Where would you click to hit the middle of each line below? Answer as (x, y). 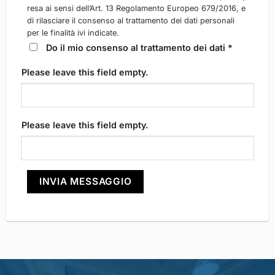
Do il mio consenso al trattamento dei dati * (140, 48)
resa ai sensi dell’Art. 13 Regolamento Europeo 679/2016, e (137, 9)
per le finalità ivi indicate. (73, 33)
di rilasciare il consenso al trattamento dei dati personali (131, 21)
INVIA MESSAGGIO (85, 182)
